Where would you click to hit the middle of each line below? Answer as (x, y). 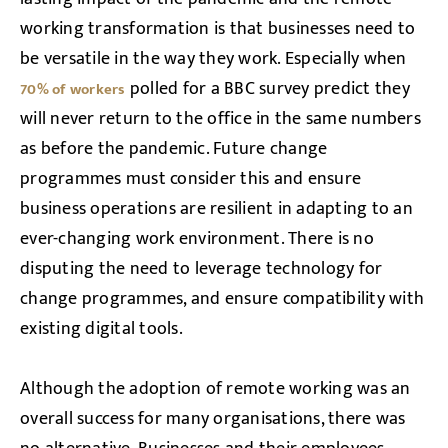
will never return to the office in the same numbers (220, 119)
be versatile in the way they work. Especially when (213, 59)
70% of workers (73, 89)
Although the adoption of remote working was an (215, 389)
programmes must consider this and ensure (190, 179)
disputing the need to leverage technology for (201, 269)
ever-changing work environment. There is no (197, 239)
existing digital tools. (103, 329)
